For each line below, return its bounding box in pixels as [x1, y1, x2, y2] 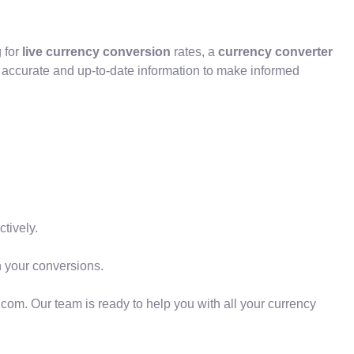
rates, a [171, 45, 218, 59]
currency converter [218, 45, 333, 59]
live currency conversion [22, 45, 171, 59]
